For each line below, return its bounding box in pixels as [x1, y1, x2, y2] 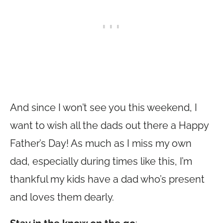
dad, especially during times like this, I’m [10, 155, 192, 167]
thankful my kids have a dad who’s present [10, 173, 205, 185]
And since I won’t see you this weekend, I [10, 102, 197, 113]
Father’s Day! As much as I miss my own [10, 137, 192, 149]
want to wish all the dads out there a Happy [10, 119, 209, 131]
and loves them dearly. [10, 191, 114, 203]
